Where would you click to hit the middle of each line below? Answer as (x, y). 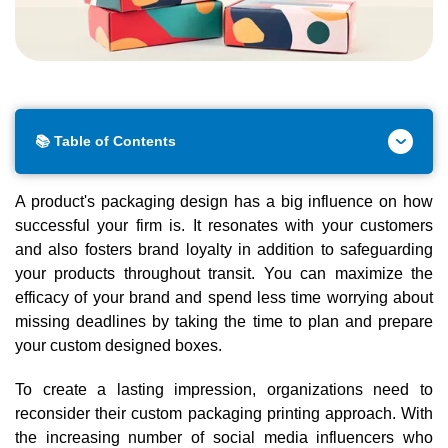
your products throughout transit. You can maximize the (224, 273)
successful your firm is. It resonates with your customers (224, 225)
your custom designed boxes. (118, 345)
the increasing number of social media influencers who (224, 437)
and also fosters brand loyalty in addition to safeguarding (224, 249)
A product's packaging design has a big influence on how (224, 201)
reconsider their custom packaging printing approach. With (224, 413)
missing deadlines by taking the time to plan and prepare (224, 321)
